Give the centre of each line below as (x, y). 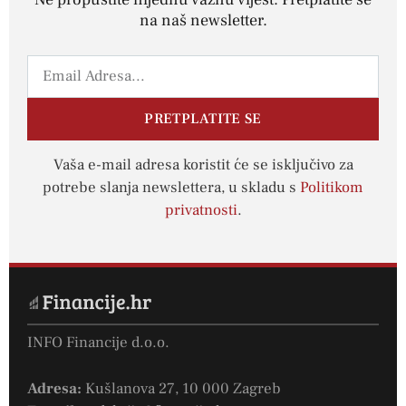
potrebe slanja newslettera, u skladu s (171, 187)
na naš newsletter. (203, 20)
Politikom (332, 187)
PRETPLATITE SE (203, 119)
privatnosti (201, 210)
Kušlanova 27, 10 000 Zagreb (181, 388)
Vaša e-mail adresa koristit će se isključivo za (203, 164)
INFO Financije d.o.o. (98, 343)
